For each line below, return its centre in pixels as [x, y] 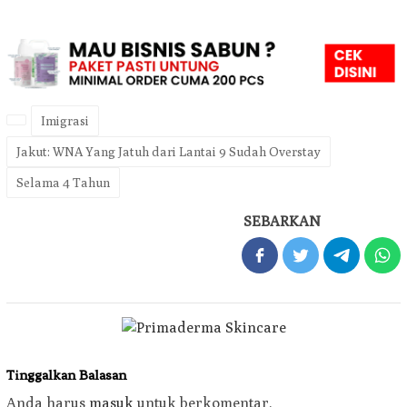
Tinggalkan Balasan [66, 375]
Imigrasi [65, 120]
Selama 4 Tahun [63, 182]
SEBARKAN [282, 221]
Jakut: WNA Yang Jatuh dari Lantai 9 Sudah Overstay [169, 151]
